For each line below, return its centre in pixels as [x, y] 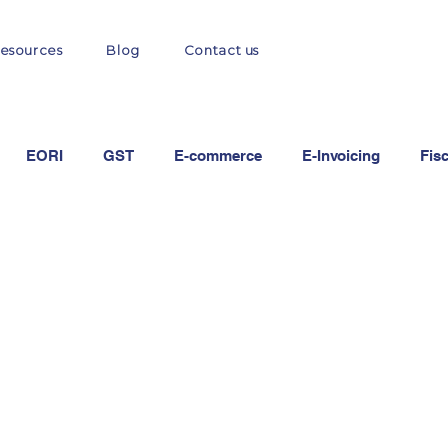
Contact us [221, 50]
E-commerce [218, 155]
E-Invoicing [341, 155]
